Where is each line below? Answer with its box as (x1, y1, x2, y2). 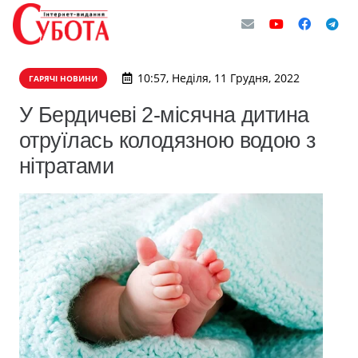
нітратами (19, 153, 114, 178)
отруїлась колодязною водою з (19, 128, 316, 153)
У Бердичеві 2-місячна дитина (19, 102, 309, 127)
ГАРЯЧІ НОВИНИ (29, 73, 97, 84)
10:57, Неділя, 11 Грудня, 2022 (137, 70, 300, 86)
